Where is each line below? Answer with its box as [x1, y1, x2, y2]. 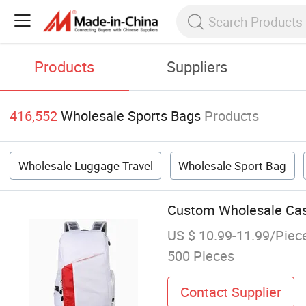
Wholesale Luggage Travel [18, 158, 153, 174]
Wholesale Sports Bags [61, 107, 201, 126]
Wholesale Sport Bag [178, 158, 287, 174]
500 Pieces [167, 247, 234, 266]
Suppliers [167, 57, 228, 77]
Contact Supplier [180, 282, 281, 301]
